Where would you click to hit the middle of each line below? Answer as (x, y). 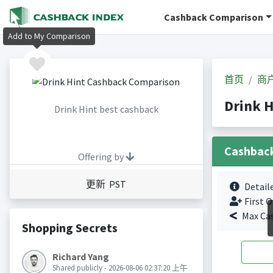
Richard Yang (80, 257)
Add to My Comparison (49, 36)
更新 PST (106, 184)
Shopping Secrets (69, 228)
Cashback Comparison (214, 17)
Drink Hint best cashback (106, 109)
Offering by (102, 157)
